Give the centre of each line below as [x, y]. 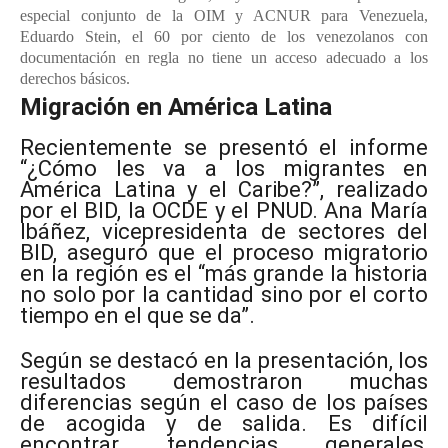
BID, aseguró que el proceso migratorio [224, 253]
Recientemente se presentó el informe [224, 148]
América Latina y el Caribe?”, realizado [224, 190]
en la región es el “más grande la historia [224, 274]
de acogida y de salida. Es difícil [224, 424]
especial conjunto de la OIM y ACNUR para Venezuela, [224, 16]
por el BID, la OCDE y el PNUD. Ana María [224, 211]
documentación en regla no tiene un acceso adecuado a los [224, 58]
